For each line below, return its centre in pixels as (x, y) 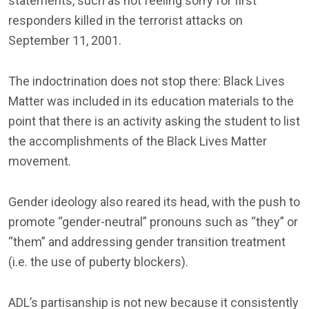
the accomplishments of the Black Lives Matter (138, 141)
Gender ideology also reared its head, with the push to (154, 201)
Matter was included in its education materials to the (151, 101)
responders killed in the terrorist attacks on (126, 20)
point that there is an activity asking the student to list (154, 121)
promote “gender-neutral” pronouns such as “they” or (153, 221)
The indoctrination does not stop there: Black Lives (147, 81)
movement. (40, 161)
